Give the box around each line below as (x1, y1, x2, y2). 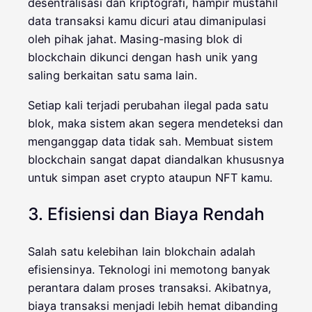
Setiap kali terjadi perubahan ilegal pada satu (28, 97, 268, 112)
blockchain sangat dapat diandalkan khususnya (28, 152, 284, 166)
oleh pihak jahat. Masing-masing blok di (28, 32, 242, 47)
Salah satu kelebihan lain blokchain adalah (28, 244, 256, 258)
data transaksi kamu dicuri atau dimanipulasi (28, 14, 266, 29)
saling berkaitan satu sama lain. (28, 68, 197, 83)
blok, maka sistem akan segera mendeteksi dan (28, 116, 283, 130)
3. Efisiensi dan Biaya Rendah (28, 203, 265, 225)
